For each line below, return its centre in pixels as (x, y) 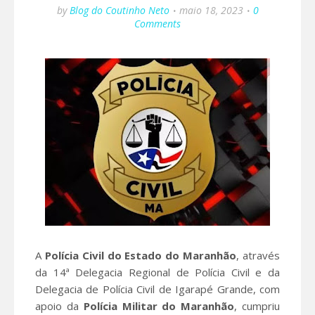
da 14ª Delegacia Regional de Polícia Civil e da (157, 272)
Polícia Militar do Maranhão (159, 306)
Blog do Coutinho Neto (119, 10)
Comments (157, 23)
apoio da (59, 306)
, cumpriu (257, 306)
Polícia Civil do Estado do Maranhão (141, 255)
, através (258, 255)
